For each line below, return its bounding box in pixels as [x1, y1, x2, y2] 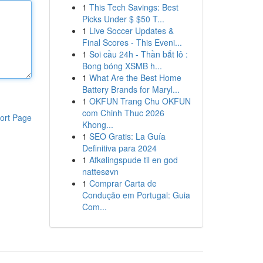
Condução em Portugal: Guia [82, 189, 190, 201]
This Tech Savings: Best [89, 1, 178, 13]
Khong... [82, 119, 113, 130]
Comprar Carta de [89, 177, 157, 189]
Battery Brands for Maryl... [82, 83, 180, 95]
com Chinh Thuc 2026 [82, 107, 164, 119]
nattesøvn [82, 166, 119, 177]
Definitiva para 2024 [82, 142, 157, 154]
